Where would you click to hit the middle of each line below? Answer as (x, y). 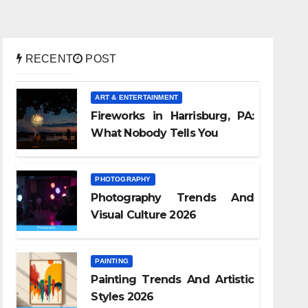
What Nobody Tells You (155, 133)
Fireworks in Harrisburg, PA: (172, 115)
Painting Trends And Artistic (172, 279)
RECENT (47, 58)
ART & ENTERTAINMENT (137, 97)
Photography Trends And (172, 197)
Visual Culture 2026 (144, 214)
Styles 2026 (122, 296)
